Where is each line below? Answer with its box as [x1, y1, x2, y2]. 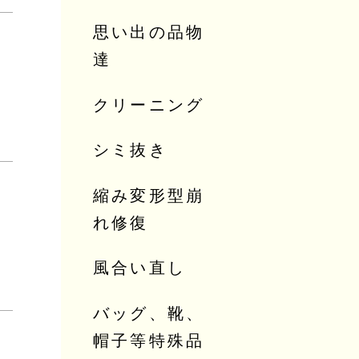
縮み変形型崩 [93, 186, 205, 204]
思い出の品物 [93, 23, 205, 42]
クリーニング [93, 95, 205, 114]
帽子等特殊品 [93, 331, 205, 349]
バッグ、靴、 [93, 304, 205, 322]
